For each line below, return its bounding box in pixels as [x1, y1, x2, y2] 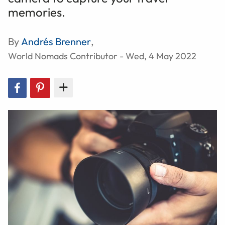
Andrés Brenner [21, 35, 91, 48]
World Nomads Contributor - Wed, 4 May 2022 [8, 50, 196, 62]
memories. [8, 4, 65, 20]
